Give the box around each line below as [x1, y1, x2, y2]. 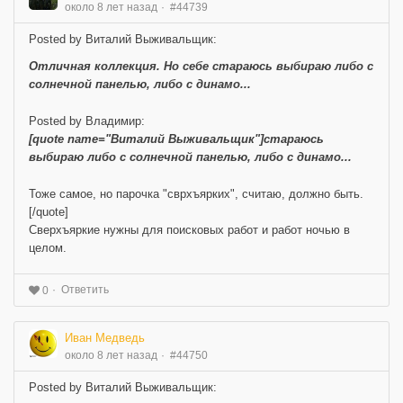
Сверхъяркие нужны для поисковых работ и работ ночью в [29, 223, 350, 237]
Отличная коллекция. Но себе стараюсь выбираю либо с [29, 59, 373, 74]
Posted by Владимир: [29, 114, 145, 129]
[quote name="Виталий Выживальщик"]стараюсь [29, 132, 324, 147]
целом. [29, 241, 67, 255]
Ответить [61, 283, 109, 297]
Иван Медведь [65, 330, 145, 345]
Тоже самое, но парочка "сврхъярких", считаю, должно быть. [29, 187, 363, 201]
